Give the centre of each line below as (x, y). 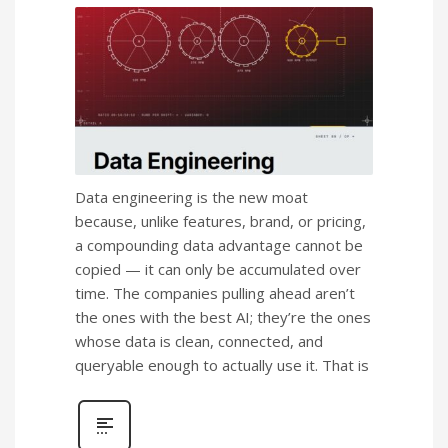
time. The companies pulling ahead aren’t (215, 293)
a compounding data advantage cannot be (219, 245)
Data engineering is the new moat (191, 197)
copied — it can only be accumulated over (218, 269)
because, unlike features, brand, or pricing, (220, 221)
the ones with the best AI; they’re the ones (223, 317)
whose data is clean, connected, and (199, 341)
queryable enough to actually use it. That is (222, 365)
